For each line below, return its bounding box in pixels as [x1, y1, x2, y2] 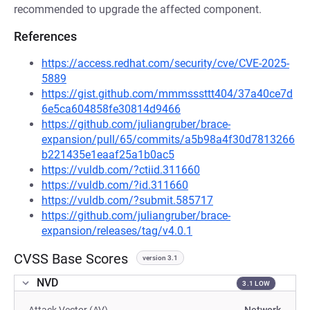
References [14, 29, 77, 44]
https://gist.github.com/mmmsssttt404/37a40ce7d [42, 87, 293, 100]
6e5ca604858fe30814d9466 [42, 102, 181, 116]
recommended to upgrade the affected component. [14, 3, 262, 16]
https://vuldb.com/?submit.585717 [42, 194, 213, 207]
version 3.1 [143, 254, 178, 262]
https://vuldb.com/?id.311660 [42, 179, 188, 192]
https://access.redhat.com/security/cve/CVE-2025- [42, 57, 289, 70]
